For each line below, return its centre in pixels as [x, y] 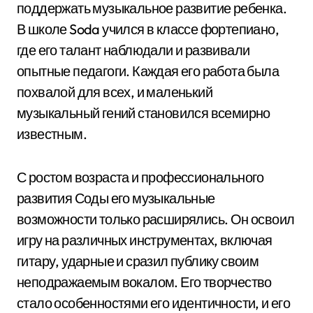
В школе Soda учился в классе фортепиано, [148, 29]
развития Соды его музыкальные [116, 198]
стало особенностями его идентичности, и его [154, 303]
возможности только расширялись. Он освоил [156, 219]
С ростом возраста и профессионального [140, 177]
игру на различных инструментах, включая [145, 240]
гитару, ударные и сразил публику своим [138, 261]
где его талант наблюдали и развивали [133, 50]
